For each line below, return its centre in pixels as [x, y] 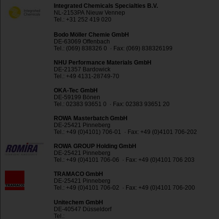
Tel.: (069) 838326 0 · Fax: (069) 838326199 [113, 49]
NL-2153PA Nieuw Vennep [89, 13]
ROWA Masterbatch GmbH [91, 119]
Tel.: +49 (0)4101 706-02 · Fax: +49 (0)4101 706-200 [124, 188]
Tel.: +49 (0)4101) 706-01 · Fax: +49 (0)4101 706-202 [125, 132]
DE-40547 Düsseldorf [83, 209]
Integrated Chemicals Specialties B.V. [106, 6]
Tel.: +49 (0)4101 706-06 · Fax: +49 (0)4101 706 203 [124, 160]
